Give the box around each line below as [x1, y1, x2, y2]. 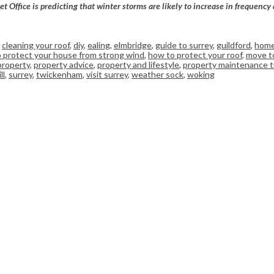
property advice [34, 59, 94, 70]
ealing [87, 40, 110, 51]
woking [187, 69, 215, 80]
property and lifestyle [97, 59, 179, 70]
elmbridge [114, 40, 152, 51]
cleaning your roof [2, 40, 70, 51]
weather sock [131, 69, 183, 80]
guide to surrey [155, 40, 213, 51]
